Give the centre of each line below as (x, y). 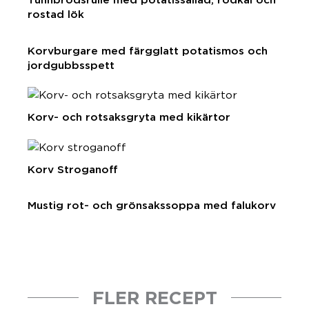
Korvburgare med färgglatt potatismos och (148, 50)
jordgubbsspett (71, 65)
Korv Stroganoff (73, 169)
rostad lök (56, 14)
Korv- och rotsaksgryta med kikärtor (129, 117)
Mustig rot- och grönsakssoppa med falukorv (152, 206)
